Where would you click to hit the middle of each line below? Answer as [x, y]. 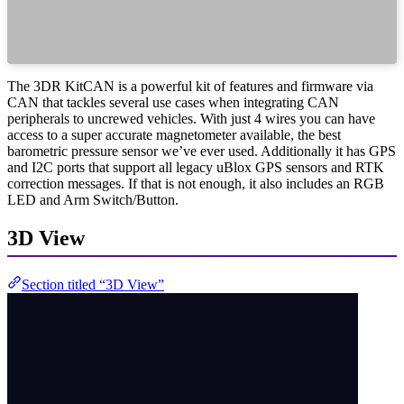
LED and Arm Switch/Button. [93, 200]
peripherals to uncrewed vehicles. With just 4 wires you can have [191, 119]
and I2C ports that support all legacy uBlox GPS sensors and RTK [196, 168]
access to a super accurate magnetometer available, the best [174, 135]
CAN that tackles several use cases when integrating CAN [173, 103]
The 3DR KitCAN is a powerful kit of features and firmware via [190, 87]
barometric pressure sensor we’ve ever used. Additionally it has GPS [202, 151]
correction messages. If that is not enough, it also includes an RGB [196, 184]
